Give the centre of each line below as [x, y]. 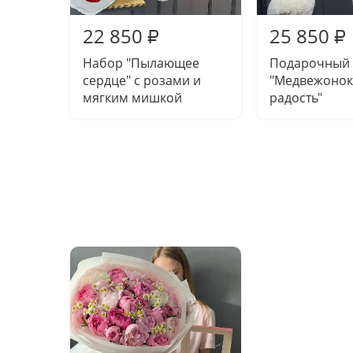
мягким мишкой [132, 98]
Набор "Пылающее [141, 63]
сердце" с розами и [142, 80]
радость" [296, 98]
